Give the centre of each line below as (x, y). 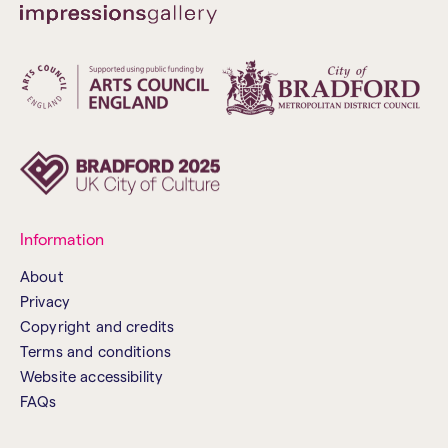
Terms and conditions (95, 351)
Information (62, 239)
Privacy (45, 301)
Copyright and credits (97, 326)
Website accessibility (92, 376)
